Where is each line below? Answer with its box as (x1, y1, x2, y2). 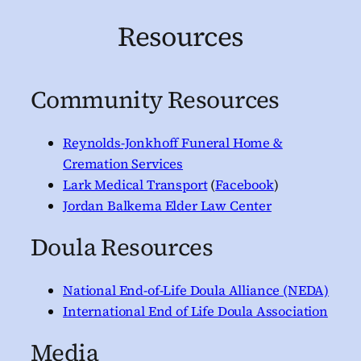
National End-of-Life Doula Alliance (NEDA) (63, 280, 330, 299)
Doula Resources (31, 230, 214, 264)
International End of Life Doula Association (63, 301, 328, 320)
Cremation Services (63, 154, 184, 172)
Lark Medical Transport (63, 175, 208, 193)
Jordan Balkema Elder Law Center (63, 196, 272, 214)
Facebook (215, 175, 274, 193)
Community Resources (31, 83, 280, 117)
